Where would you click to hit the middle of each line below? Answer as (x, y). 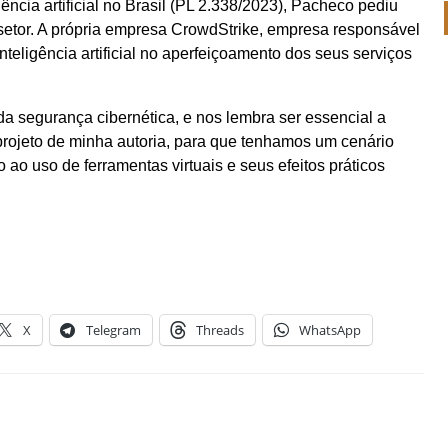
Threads (220, 330)
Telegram (113, 330)
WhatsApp (330, 330)
